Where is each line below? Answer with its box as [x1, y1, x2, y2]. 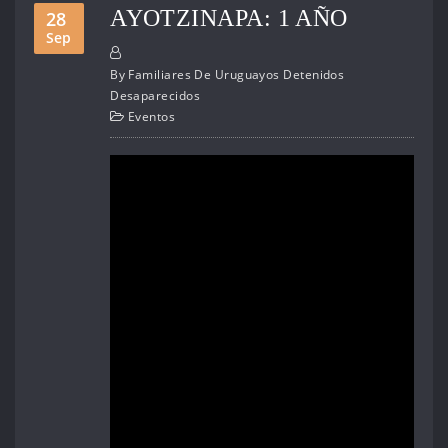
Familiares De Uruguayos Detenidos [128, 66, 345, 84]
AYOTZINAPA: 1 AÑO [110, 3, 348, 31]
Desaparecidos [110, 87, 200, 105]
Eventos [127, 108, 175, 126]
